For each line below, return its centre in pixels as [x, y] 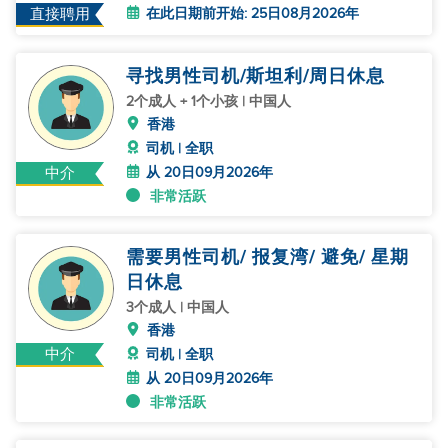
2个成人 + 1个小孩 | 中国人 [208, 101]
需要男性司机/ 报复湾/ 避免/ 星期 [267, 257]
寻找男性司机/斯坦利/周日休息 [255, 76]
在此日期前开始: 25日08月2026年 [252, 13]
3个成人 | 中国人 [177, 307]
